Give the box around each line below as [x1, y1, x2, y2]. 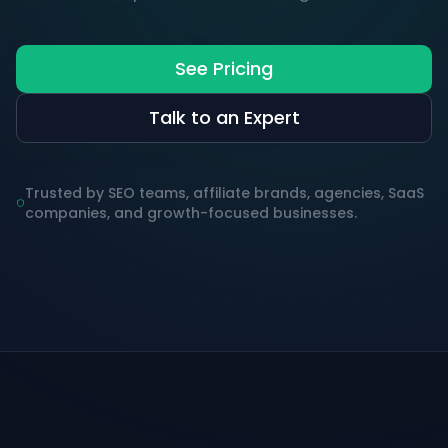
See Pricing [175, 56, 273, 81]
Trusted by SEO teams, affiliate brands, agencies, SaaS [24, 183, 424, 203]
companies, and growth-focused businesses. [24, 203, 357, 223]
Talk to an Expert [148, 105, 300, 130]
